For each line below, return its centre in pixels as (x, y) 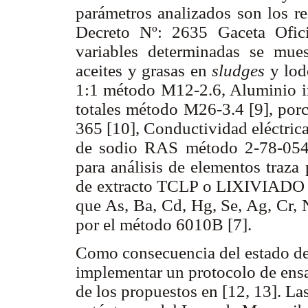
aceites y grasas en (144, 71)
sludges (241, 71)
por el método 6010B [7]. (166, 225)
